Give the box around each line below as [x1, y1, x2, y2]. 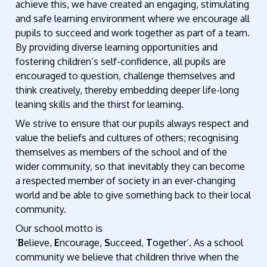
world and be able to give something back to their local [15, 188, 252, 201]
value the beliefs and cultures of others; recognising [15, 131, 239, 144]
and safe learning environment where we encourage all [15, 12, 250, 24]
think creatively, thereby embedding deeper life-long [15, 83, 240, 96]
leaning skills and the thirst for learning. [15, 98, 184, 110]
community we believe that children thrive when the [15, 250, 240, 263]
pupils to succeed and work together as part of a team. [15, 26, 250, 39]
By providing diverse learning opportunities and [15, 41, 218, 53]
